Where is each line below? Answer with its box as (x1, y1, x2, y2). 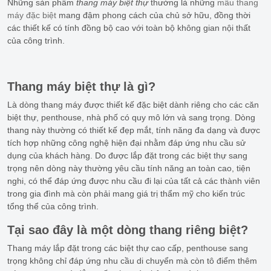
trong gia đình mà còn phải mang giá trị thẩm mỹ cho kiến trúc (7, 188, 245, 198)
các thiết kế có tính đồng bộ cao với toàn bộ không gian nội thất (7, 22, 250, 33)
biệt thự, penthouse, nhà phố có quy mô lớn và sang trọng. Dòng (7, 112, 255, 122)
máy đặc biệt (7, 10, 56, 20)
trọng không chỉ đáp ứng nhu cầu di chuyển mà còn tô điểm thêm (7, 255, 257, 266)
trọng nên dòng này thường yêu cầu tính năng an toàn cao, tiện (7, 163, 250, 173)
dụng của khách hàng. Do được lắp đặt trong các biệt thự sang (7, 150, 247, 160)
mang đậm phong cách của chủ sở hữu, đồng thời (56, 10, 250, 20)
